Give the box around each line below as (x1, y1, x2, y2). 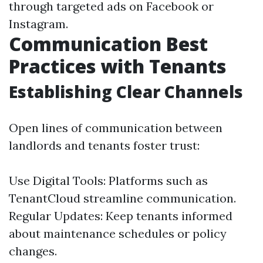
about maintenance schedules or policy (9, 226, 227, 241)
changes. (9, 244, 57, 258)
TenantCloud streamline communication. (9, 191, 236, 205)
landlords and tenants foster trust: (9, 138, 200, 153)
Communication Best (9, 31, 208, 56)
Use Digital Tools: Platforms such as (9, 173, 208, 188)
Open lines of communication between (9, 120, 222, 135)
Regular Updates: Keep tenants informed (9, 208, 232, 223)
